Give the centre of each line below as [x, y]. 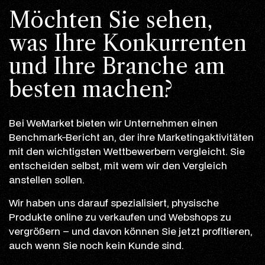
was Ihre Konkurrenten [128, 43]
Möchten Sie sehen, [111, 20]
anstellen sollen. [47, 179]
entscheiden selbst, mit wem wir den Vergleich [118, 165]
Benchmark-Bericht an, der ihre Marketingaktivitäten [131, 137]
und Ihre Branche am [117, 66]
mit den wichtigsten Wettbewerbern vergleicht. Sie [127, 151]
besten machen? [91, 89]
